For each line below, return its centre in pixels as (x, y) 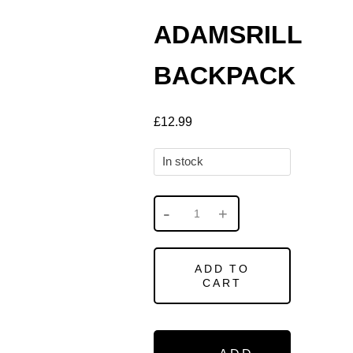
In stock (183, 162)
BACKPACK (225, 76)
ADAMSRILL (228, 35)
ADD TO (222, 269)
